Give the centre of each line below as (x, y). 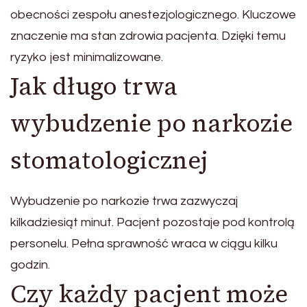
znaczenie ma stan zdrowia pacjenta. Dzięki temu (148, 36)
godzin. (30, 265)
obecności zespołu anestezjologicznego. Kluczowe (153, 14)
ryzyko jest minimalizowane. (87, 57)
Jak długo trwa (94, 86)
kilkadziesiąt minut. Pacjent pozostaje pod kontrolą (152, 223)
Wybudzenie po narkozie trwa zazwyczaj (124, 201)
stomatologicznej (109, 160)
